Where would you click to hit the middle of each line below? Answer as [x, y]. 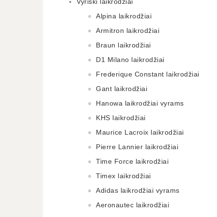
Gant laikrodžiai [122, 89]
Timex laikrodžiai [124, 176]
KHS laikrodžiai [121, 118]
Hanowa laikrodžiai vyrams [140, 103]
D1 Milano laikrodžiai [130, 60]
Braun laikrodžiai [124, 45]
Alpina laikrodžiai [124, 16]
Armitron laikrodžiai [128, 31]
